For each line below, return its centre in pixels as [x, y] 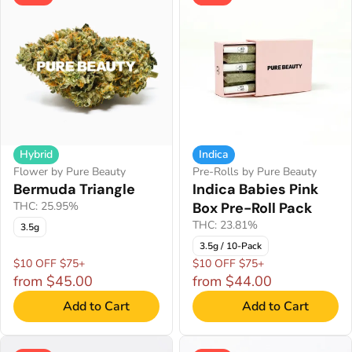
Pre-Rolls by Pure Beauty [255, 172]
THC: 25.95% [46, 206]
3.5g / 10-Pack [231, 246]
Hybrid [36, 154]
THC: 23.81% [225, 225]
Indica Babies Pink [255, 189]
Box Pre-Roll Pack [252, 208]
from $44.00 [232, 281]
